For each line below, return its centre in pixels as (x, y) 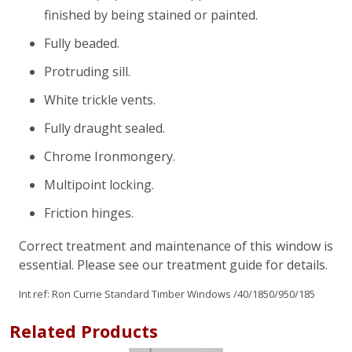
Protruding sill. (87, 72)
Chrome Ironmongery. (110, 157)
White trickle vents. (100, 100)
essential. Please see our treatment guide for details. (173, 265)
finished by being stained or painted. (151, 15)
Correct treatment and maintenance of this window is (176, 246)
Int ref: (35, 294)
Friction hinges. (89, 213)
